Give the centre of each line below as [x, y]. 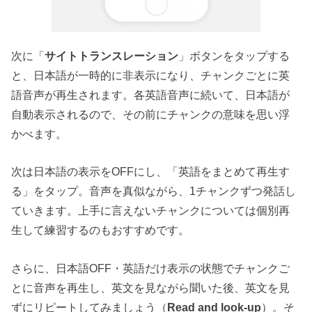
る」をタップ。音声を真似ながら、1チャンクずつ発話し [154, 191]
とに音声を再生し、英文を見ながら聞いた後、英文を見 [151, 287]
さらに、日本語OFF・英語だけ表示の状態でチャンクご [151, 268]
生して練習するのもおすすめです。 [101, 230]
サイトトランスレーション [112, 55]
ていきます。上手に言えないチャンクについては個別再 [151, 211]
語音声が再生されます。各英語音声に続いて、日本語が [151, 94]
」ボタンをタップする [234, 55]
